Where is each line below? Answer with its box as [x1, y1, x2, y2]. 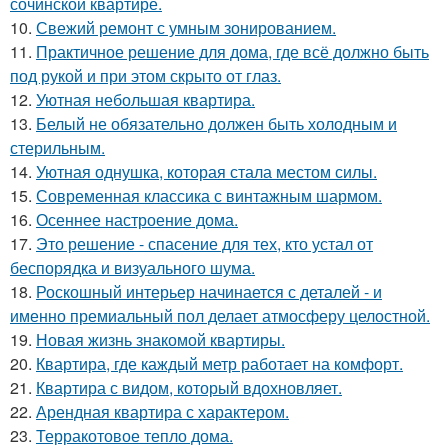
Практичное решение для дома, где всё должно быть [36, 39, 429, 63]
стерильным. [10, 135, 105, 159]
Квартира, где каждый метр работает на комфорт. [36, 351, 403, 375]
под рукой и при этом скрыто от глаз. [10, 63, 281, 87]
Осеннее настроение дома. [36, 207, 238, 231]
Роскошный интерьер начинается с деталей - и [36, 279, 382, 303]
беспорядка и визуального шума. [10, 255, 255, 279]
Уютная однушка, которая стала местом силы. [36, 159, 377, 183]
